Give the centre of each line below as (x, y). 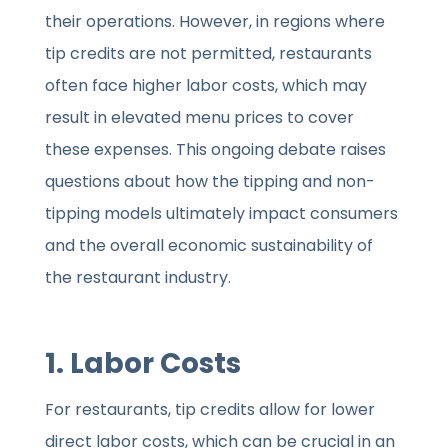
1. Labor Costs (143, 364)
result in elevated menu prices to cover (200, 118)
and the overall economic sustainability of (209, 246)
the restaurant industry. (138, 278)
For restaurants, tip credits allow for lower (210, 410)
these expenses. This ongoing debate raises (216, 150)
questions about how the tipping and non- (210, 182)
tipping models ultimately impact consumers (222, 214)
